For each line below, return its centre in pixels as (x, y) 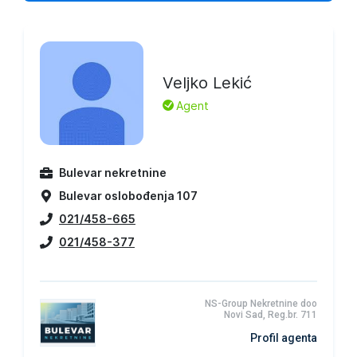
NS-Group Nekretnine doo (261, 304)
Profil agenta (284, 338)
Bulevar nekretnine (113, 173)
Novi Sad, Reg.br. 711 (271, 315)
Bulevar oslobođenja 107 (128, 196)
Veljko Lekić (207, 82)
